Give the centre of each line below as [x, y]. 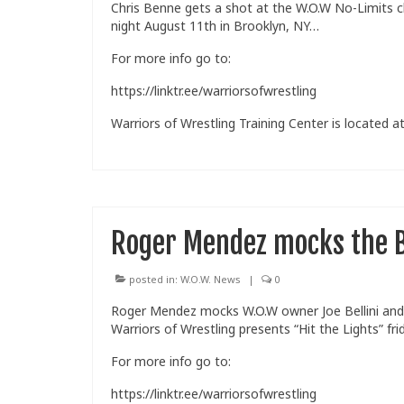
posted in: [153, 280]
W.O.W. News [211, 280]
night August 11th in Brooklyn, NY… [215, 26]
